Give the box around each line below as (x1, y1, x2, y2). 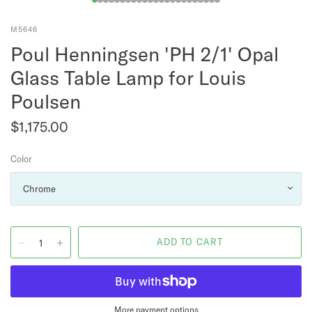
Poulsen (10, 88, 81, 114)
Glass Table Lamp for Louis (10, 65, 246, 90)
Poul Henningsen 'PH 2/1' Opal (10, 41, 279, 66)
